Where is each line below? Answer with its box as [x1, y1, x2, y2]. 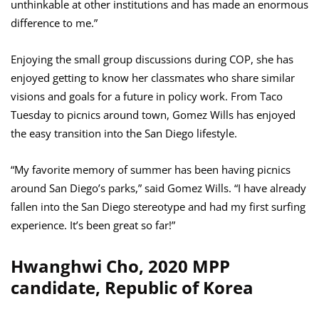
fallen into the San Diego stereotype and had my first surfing [11, 199, 305, 214]
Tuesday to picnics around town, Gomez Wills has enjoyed [11, 108, 296, 122]
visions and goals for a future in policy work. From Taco [11, 89, 283, 104]
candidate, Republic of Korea [11, 276, 253, 300]
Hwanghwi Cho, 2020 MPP [11, 254, 230, 278]
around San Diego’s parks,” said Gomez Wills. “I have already [11, 181, 306, 196]
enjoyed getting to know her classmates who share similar [11, 70, 295, 85]
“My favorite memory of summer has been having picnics [11, 162, 291, 177]
